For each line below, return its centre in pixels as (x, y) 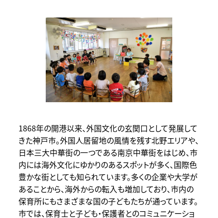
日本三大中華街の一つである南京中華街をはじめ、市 (108, 153)
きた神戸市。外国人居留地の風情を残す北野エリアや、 (109, 140)
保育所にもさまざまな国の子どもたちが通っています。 (108, 201)
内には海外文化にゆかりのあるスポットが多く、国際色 (108, 165)
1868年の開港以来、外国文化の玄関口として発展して (108, 128)
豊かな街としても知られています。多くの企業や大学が (108, 177)
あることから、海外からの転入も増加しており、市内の (106, 189)
